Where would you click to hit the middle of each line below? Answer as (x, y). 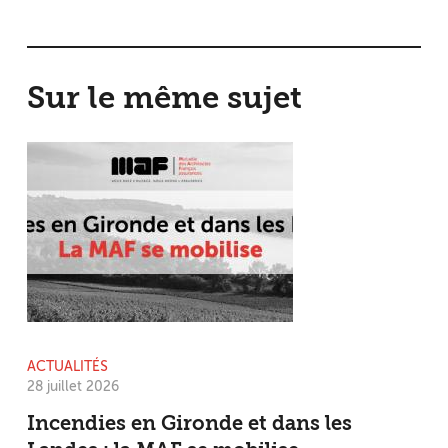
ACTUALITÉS (67, 366)
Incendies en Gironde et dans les (189, 424)
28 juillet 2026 (73, 386)
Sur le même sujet (164, 100)
